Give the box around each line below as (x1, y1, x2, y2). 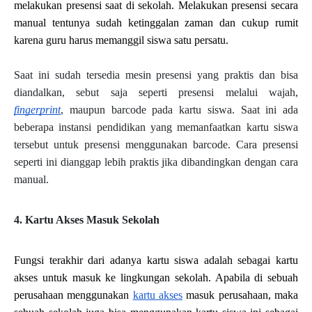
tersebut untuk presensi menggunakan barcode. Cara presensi (14, 139, 298, 151)
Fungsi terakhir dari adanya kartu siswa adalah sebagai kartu (14, 254, 298, 267)
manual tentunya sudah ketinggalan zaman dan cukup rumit (14, 17, 298, 29)
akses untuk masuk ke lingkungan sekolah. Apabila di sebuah (14, 272, 298, 284)
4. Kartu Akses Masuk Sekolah (14, 214, 159, 226)
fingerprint (14, 104, 61, 116)
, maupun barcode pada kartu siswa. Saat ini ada (61, 104, 298, 116)
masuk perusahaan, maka (182, 289, 299, 302)
